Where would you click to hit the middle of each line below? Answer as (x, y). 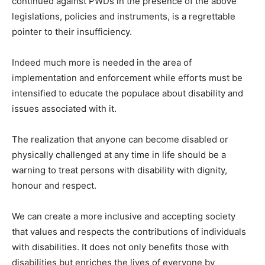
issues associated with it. (64, 109)
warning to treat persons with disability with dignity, (119, 170)
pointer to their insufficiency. (72, 32)
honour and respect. (54, 186)
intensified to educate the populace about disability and (127, 93)
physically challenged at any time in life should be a (119, 155)
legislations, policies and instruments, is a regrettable (124, 17)
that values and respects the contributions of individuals (129, 232)
